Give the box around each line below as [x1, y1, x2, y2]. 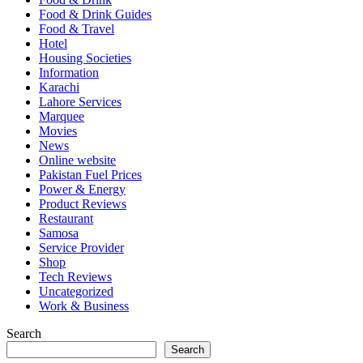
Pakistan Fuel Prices [39, 167, 142, 181]
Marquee [39, 109, 84, 123]
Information [39, 65, 99, 79]
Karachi [39, 79, 79, 94]
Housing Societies [39, 50, 131, 65]
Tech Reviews [39, 269, 112, 284]
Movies [39, 123, 77, 138]
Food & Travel [39, 21, 114, 36]
